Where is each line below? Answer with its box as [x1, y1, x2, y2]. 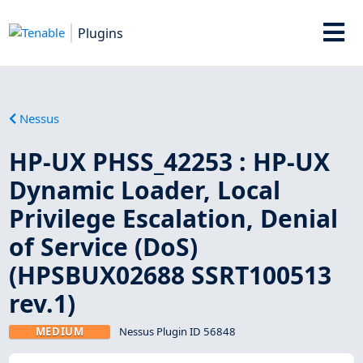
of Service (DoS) [9, 229, 199, 263]
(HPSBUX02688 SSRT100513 [9, 258, 332, 292]
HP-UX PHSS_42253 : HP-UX [9, 144, 331, 178]
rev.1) [9, 286, 76, 320]
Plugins [78, 23, 124, 42]
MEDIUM [35, 323, 84, 339]
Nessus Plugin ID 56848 [118, 323, 236, 339]
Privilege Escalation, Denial [9, 201, 339, 235]
